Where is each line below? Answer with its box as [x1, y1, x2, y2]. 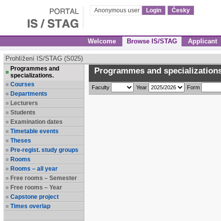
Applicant [188, 37, 217, 45]
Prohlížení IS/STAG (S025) [5, 55, 83, 62]
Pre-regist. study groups [10, 147, 78, 153]
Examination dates [10, 118, 63, 125]
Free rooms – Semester [10, 175, 77, 182]
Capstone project [10, 193, 59, 200]
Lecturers [10, 100, 38, 107]
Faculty [92, 84, 110, 90]
